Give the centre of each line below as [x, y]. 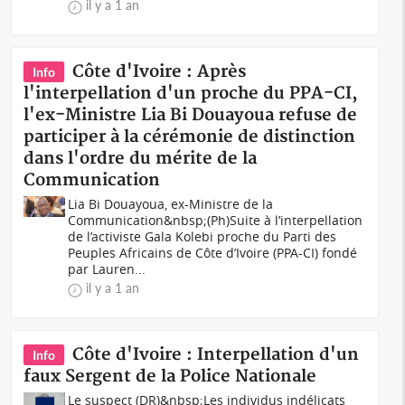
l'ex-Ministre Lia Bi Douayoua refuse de [191, 115]
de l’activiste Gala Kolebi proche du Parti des [202, 236]
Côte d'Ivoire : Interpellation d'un [216, 355]
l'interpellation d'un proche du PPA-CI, [191, 94]
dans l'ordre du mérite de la [141, 159]
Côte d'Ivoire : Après [160, 72]
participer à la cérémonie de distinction [190, 137]
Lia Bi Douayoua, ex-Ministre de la [171, 204]
